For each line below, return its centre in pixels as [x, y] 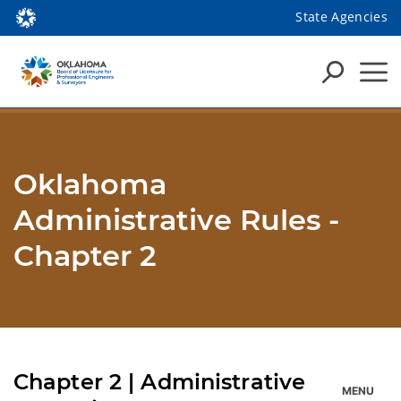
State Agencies [341, 16]
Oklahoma [90, 184]
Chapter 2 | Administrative [160, 382]
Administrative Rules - [176, 220]
